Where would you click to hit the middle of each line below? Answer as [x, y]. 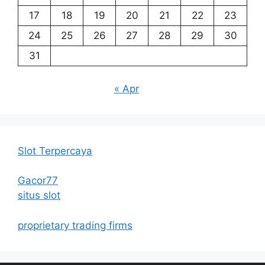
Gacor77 [38, 181]
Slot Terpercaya [55, 151]
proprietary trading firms [75, 225]
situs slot [39, 195]
